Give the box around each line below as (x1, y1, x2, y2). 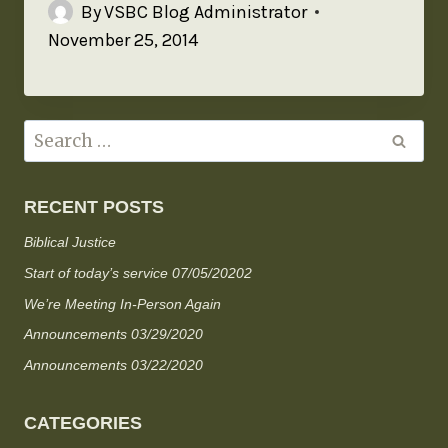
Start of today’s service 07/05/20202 (24, 265, 252, 282)
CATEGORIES (24, 412, 142, 433)
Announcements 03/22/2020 (24, 356, 203, 373)
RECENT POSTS (24, 197, 164, 218)
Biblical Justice (24, 234, 116, 251)
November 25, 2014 (48, 28, 198, 51)
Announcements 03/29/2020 (24, 326, 203, 343)
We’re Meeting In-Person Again (24, 295, 221, 312)
